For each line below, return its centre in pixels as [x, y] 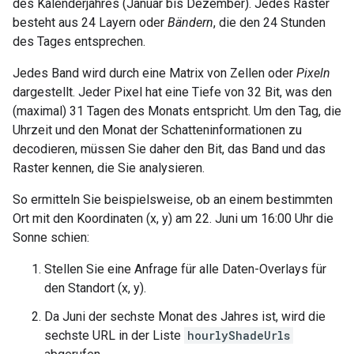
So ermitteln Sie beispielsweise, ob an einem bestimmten [173, 199]
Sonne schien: [51, 237]
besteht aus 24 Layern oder [90, 22]
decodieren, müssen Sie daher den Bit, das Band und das [169, 149]
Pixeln [313, 73]
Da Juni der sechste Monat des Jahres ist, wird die [185, 316]
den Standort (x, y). [95, 288]
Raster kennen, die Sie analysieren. [109, 168]
